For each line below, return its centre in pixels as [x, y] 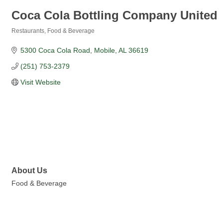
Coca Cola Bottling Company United [114, 15]
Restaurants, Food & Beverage [53, 31]
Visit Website [40, 82]
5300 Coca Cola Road [55, 50]
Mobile [104, 50]
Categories [27, 38]
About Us [29, 170]
